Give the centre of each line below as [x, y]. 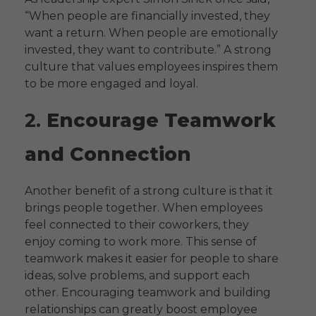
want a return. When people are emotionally [151, 32]
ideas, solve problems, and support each [137, 276]
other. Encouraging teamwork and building [148, 293]
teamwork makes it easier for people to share [152, 259]
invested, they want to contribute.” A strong [148, 49]
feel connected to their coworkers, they [137, 225]
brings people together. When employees [144, 208]
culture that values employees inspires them [151, 66]
